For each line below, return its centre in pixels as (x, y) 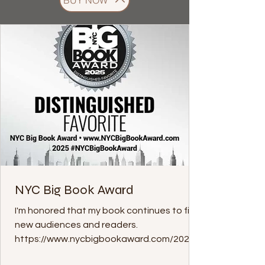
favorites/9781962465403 (71, 253)
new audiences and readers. (76, 225)
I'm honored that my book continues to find (108, 211)
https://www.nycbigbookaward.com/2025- (106, 239)
